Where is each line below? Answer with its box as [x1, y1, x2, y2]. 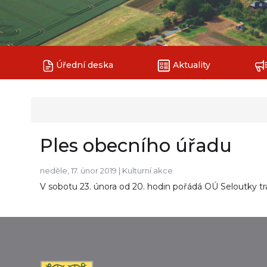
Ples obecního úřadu [40, 134, 232, 157]
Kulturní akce [122, 166, 173, 175]
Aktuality [170, 60, 210, 70]
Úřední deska [54, 60, 113, 70]
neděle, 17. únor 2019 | [40, 166, 122, 175]
